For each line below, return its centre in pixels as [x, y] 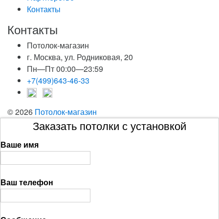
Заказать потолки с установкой [109, 126]
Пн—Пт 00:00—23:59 [65, 68]
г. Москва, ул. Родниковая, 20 [80, 57]
